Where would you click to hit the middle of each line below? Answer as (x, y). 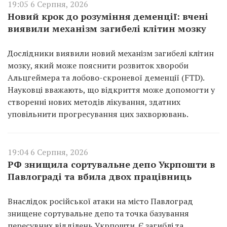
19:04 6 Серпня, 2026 (48, 152)
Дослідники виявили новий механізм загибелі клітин (111, 53)
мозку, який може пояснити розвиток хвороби (98, 65)
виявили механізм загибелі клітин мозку (107, 28)
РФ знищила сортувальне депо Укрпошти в (111, 164)
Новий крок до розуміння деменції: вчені (108, 16)
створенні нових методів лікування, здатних (94, 102)
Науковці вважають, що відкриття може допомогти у (111, 89)
